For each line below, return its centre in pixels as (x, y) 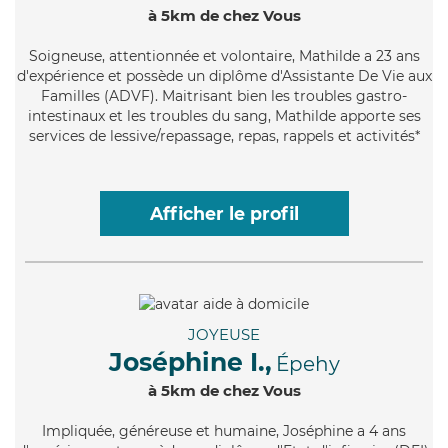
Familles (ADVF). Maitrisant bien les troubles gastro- (224, 95)
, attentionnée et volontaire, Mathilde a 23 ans (260, 55)
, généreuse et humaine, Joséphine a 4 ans (259, 430)
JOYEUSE (224, 334)
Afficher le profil (224, 213)
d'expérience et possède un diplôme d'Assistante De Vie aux (224, 75)
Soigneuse (65, 55)
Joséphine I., (190, 361)
